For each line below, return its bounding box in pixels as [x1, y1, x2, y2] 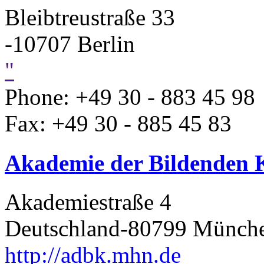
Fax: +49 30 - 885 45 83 [5, 111, 232, 137]
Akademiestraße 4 [5, 189, 171, 214]
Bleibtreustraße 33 [5, 5, 175, 31]
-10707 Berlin [5, 31, 135, 57]
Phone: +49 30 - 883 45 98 [5, 84, 255, 110]
